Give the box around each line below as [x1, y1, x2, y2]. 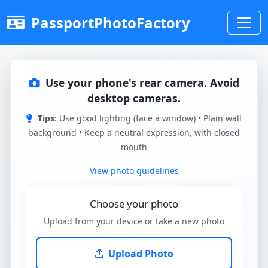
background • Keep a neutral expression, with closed [28, 127, 240, 138]
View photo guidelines [89, 165, 179, 176]
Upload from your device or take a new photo [44, 215, 224, 227]
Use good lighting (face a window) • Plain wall [57, 112, 242, 124]
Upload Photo [108, 247, 173, 260]
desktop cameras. [87, 91, 181, 105]
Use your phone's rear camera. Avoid [42, 75, 239, 90]
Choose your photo [90, 197, 178, 211]
